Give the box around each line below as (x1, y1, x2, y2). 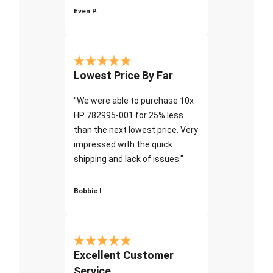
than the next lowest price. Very (73, 124, 198, 135)
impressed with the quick (73, 139, 172, 149)
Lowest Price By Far (73, 68, 173, 82)
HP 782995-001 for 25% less (73, 110, 183, 120)
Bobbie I (73, 186, 101, 195)
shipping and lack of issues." (73, 154, 183, 164)
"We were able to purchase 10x (73, 95, 194, 105)
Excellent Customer (73, 248, 174, 261)
